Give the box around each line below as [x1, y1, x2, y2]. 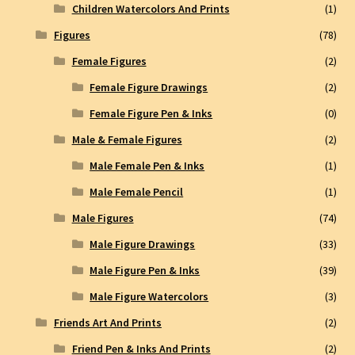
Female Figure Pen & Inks [90, 105, 213, 120]
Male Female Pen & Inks [90, 158, 205, 173]
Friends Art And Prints [53, 315, 162, 330]
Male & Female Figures [71, 132, 182, 147]
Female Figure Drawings [90, 79, 208, 94]
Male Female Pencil [90, 184, 184, 199]
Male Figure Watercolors [90, 288, 209, 303]
